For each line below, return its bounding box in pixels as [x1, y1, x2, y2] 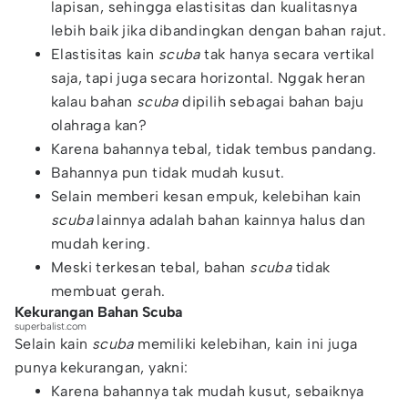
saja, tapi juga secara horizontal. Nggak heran [51, 69, 366, 87]
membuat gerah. [51, 282, 166, 300]
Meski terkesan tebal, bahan [51, 259, 250, 276]
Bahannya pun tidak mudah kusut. [51, 164, 285, 181]
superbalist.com [15, 321, 87, 332]
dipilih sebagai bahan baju [178, 93, 364, 110]
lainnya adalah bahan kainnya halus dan [97, 211, 366, 229]
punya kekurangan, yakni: [15, 359, 189, 376]
